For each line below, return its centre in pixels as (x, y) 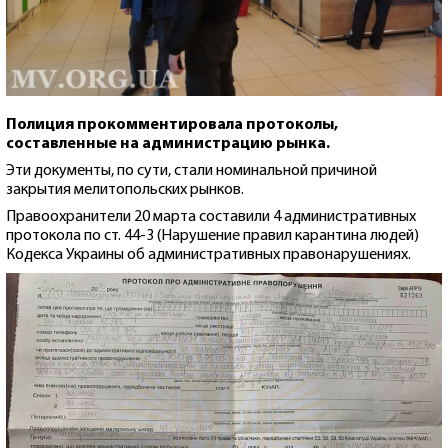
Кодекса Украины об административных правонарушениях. (208, 255)
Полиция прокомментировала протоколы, (172, 125)
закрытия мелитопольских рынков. (125, 190)
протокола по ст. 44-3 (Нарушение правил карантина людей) (212, 236)
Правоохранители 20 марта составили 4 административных (211, 217)
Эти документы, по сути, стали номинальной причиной (191, 171)
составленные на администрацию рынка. (168, 144)
